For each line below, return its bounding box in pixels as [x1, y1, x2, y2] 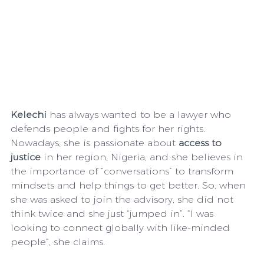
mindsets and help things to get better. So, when [11, 179, 249, 191]
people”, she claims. [11, 236, 108, 247]
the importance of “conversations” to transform [11, 165, 236, 177]
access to [179, 137, 225, 148]
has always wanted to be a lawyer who [49, 108, 234, 120]
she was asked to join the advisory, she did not [11, 193, 236, 205]
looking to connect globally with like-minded [11, 222, 233, 233]
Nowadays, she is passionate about [11, 137, 179, 148]
